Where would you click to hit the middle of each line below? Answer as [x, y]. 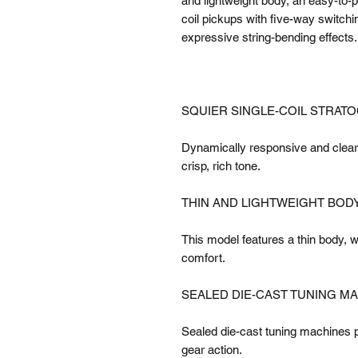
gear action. [212, 350]
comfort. [203, 258]
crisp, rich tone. [221, 166]
